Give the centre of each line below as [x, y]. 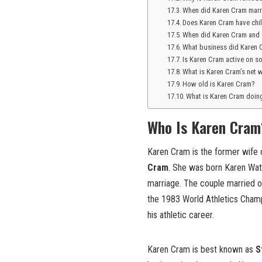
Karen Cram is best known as [201, 250]
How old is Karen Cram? [219, 84]
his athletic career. [181, 215]
